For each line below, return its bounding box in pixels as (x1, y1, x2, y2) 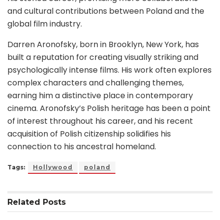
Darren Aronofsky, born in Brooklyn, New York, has (7, 38, 199, 50)
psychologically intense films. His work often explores (7, 64, 212, 76)
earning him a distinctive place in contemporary (7, 89, 193, 101)
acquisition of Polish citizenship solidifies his (7, 128, 171, 139)
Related (7, 197, 40, 207)
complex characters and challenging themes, (7, 77, 184, 88)
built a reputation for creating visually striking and (7, 51, 198, 63)
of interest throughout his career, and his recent (7, 115, 193, 127)
